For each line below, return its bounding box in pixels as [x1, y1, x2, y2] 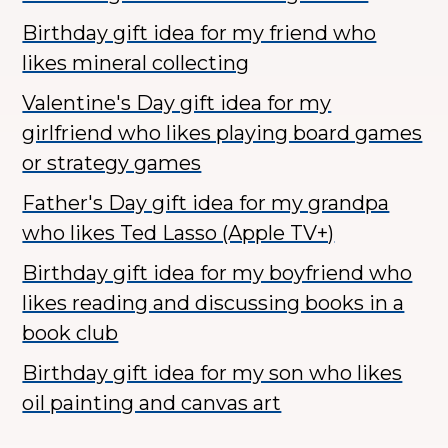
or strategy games [22, 151, 202, 176]
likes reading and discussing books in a [22, 291, 405, 316]
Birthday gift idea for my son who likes [22, 361, 403, 386]
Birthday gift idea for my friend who [22, 21, 377, 46]
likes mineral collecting [22, 51, 250, 76]
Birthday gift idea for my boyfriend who [22, 261, 413, 286]
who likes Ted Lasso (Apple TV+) [22, 221, 335, 246]
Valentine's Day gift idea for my [22, 91, 332, 116]
